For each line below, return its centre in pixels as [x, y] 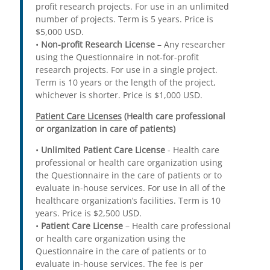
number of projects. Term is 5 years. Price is [124, 19]
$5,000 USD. [59, 32]
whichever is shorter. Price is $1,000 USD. [119, 95]
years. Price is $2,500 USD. [88, 213]
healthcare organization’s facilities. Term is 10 [128, 201]
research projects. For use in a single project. [126, 70]
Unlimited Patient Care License [103, 150]
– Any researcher [190, 45]
